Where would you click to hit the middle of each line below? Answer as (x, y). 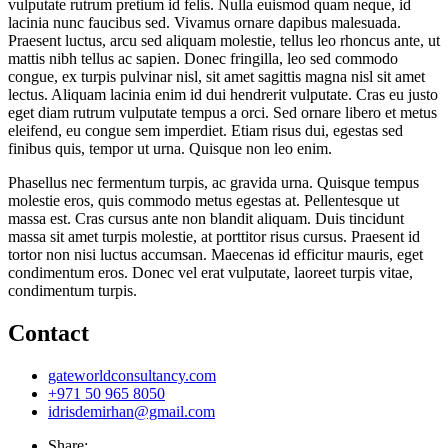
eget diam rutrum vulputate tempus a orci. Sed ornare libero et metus (222, 112)
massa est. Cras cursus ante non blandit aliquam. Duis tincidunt (206, 218)
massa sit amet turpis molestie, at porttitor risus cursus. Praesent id (214, 236)
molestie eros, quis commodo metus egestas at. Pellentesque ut (203, 200)
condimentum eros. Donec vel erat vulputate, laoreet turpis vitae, (210, 272)
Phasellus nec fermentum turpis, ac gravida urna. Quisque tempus (213, 182)
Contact (48, 332)
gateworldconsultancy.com (132, 375)
